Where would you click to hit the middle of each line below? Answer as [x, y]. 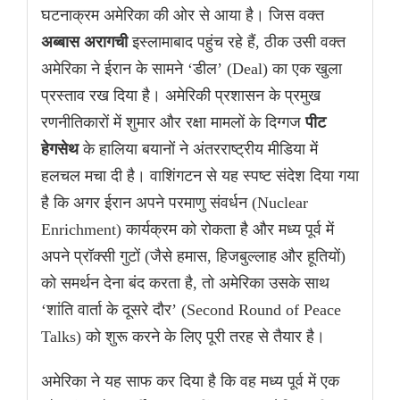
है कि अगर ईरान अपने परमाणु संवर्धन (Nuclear [175, 203]
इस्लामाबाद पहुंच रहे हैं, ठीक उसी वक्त [237, 42]
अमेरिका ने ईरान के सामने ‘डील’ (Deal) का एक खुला [192, 69]
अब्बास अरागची [84, 42]
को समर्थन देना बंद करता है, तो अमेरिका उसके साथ [185, 283]
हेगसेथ [60, 150]
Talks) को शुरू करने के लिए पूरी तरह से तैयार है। [183, 337]
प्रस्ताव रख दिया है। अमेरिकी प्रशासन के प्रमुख [181, 96]
